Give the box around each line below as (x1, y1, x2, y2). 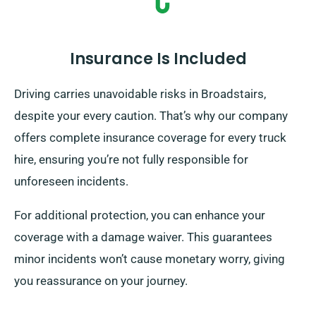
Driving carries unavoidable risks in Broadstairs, (14, 87, 266, 102)
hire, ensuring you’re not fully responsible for (14, 152, 248, 167)
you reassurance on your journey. (14, 274, 188, 288)
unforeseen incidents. (14, 174, 128, 189)
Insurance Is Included (69, 48, 247, 71)
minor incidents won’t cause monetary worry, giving (14, 252, 285, 267)
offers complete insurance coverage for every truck (14, 130, 286, 145)
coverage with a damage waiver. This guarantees (14, 230, 272, 245)
